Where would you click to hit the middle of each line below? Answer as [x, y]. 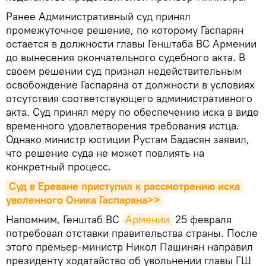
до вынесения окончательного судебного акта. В [126, 58]
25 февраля [202, 220]
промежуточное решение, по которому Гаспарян [125, 30]
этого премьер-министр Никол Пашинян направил [129, 247]
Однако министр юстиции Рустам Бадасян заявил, [128, 140]
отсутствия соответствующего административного [129, 99]
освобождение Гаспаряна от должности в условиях [130, 85]
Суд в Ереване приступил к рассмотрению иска [124, 186]
